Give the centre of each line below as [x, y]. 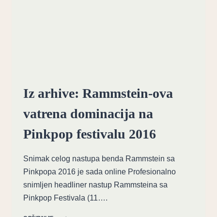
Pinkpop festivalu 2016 [90, 134]
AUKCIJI [70, 14]
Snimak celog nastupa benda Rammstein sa [99, 158]
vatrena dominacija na [88, 113]
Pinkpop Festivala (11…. [65, 198]
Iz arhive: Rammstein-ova [98, 93]
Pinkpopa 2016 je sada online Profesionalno [100, 171]
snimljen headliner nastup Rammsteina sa [95, 185]
